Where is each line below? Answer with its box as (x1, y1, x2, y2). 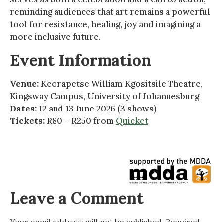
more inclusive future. (10, 31, 101, 42)
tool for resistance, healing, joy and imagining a (10, 18, 201, 30)
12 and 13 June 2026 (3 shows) (37, 103, 157, 114)
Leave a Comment (10, 187, 144, 208)
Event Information (10, 50, 151, 70)
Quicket (116, 115, 148, 126)
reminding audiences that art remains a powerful (10, 6, 210, 17)
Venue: (10, 78, 39, 89)
